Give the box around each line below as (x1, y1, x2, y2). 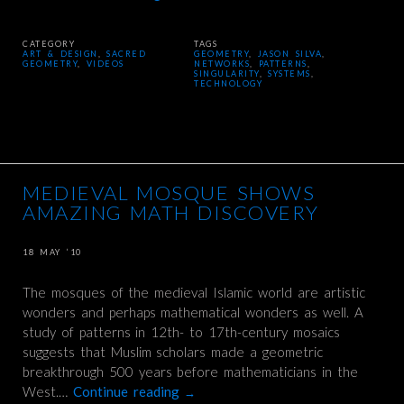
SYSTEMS (268, 69, 311, 78)
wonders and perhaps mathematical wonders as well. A (23, 304, 363, 320)
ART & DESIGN (23, 49, 98, 59)
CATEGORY (23, 39, 75, 49)
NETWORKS (194, 59, 250, 69)
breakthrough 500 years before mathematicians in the (23, 363, 358, 380)
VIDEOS (86, 59, 124, 69)
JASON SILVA (257, 49, 323, 59)
